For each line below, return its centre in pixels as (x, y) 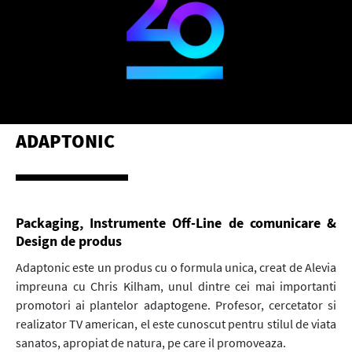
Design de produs (69, 241)
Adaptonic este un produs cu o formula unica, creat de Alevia (176, 268)
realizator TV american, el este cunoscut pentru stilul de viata (176, 324)
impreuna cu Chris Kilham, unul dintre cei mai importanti (176, 286)
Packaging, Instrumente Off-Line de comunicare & (176, 223)
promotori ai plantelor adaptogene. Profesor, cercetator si (176, 305)
